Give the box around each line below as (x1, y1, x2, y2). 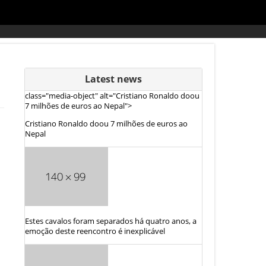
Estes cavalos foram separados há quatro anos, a (25, 216, 197, 226)
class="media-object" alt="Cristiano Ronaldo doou (25, 90, 199, 101)
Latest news (85, 72, 142, 85)
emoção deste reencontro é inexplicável (25, 226, 165, 236)
